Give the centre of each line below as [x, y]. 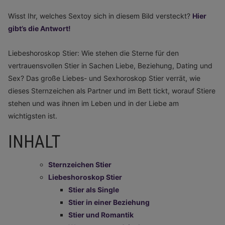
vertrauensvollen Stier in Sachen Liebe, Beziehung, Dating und [110, 66]
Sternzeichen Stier [80, 164]
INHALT [34, 142]
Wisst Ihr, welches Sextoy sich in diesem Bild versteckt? [100, 16]
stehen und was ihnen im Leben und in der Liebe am [93, 103]
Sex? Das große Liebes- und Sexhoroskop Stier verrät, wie [104, 78]
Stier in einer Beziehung [109, 202]
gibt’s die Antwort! [39, 28]
